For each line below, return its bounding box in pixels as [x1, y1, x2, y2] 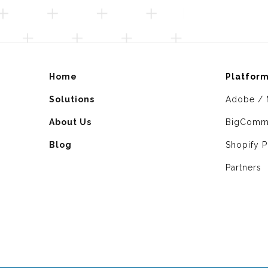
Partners [226, 162, 261, 172]
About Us [49, 117, 92, 127]
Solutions [49, 94, 95, 104]
